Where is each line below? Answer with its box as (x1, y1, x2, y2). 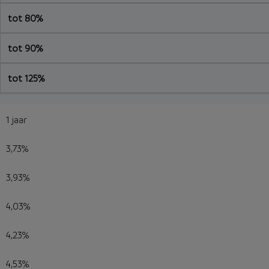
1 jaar (6, 113, 27, 125)
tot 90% (8, 42, 43, 54)
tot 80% (8, 12, 43, 24)
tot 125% (8, 72, 45, 84)
